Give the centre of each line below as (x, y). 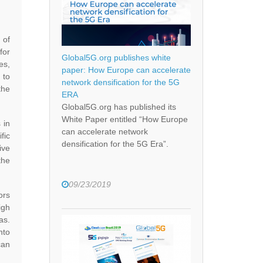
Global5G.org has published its (119, 107)
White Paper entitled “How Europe (124, 119)
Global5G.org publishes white (116, 58)
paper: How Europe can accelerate (126, 70)
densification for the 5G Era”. (115, 144)
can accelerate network (104, 132)
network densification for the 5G (120, 82)
